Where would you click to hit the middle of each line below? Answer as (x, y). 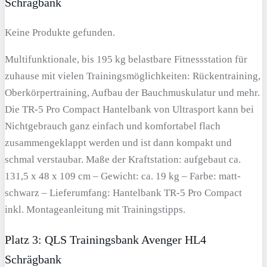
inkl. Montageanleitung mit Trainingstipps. (95, 210)
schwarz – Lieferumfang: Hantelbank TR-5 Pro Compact (123, 193)
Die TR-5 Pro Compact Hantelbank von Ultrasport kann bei (129, 110)
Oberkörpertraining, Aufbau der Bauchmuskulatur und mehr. (132, 93)
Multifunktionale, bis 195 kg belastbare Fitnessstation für (126, 60)
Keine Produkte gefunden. (60, 33)
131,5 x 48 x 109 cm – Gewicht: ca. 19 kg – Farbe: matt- (123, 176)
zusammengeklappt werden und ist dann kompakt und (118, 143)
